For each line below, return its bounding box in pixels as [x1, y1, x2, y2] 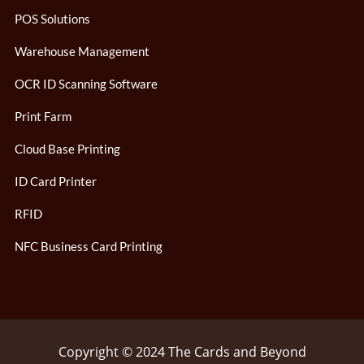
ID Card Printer [15, 174, 97, 189]
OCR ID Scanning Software [15, 76, 158, 92]
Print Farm [15, 109, 71, 124]
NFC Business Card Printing [15, 239, 162, 254]
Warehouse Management [15, 44, 149, 59]
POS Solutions [15, 11, 90, 27]
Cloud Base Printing [15, 141, 120, 157]
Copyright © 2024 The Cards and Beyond [58, 343, 306, 362]
